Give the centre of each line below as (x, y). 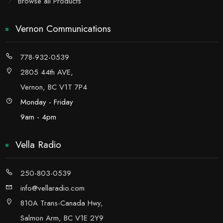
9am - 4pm (39, 117)
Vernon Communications (63, 29)
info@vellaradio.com (53, 188)
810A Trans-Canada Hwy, (62, 203)
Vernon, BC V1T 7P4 (54, 87)
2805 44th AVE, (47, 72)
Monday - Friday (47, 102)
